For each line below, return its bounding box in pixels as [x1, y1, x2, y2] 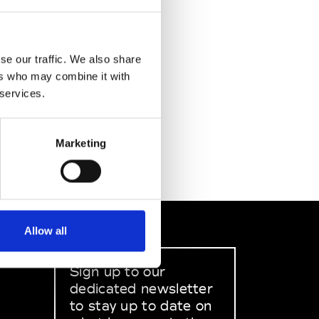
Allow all [23, 224, 67, 237]
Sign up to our [70, 263, 166, 280]
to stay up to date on [70, 297, 212, 314]
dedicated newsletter [70, 280, 214, 297]
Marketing [56, 137, 106, 150]
